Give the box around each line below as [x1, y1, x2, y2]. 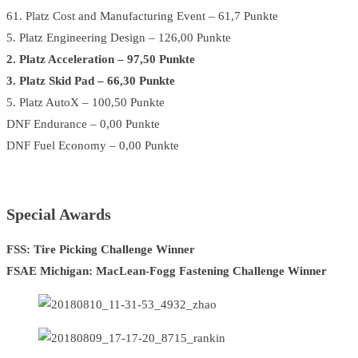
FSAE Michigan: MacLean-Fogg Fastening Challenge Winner [6, 264, 327, 277]
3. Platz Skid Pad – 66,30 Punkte [6, 74, 175, 87]
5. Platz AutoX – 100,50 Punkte [6, 95, 165, 109]
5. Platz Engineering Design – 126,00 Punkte [6, 30, 231, 44]
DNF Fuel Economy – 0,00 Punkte [6, 138, 179, 152]
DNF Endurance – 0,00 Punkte [6, 117, 160, 130]
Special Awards [6, 205, 111, 224]
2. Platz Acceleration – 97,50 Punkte [6, 52, 195, 66]
